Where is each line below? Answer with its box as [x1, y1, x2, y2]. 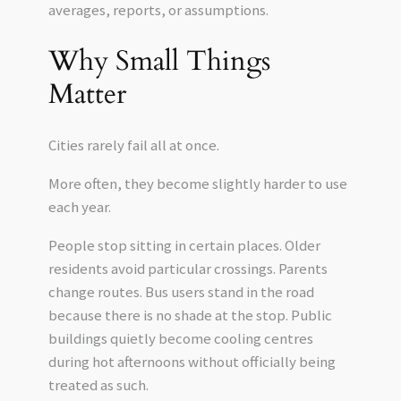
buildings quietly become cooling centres [47, 328, 313, 348]
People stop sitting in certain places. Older [47, 235, 320, 255]
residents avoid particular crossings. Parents [47, 259, 328, 278]
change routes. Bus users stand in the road [47, 282, 314, 302]
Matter [47, 74, 126, 113]
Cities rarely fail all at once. [47, 135, 219, 156]
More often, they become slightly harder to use [47, 174, 347, 194]
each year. [47, 197, 111, 218]
